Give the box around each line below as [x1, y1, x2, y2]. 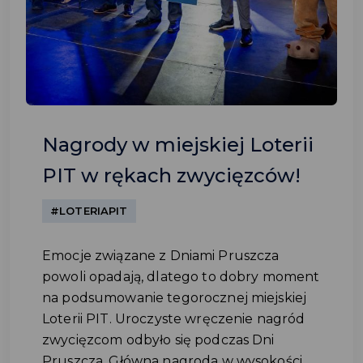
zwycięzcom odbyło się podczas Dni [42, 332, 275, 348]
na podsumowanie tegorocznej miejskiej [42, 290, 307, 305]
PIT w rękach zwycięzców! [42, 164, 301, 187]
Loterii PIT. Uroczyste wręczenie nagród [42, 311, 305, 327]
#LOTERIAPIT [50, 204, 128, 217]
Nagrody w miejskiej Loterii [42, 133, 314, 156]
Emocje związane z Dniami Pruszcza [42, 248, 280, 263]
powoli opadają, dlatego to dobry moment [42, 269, 320, 284]
